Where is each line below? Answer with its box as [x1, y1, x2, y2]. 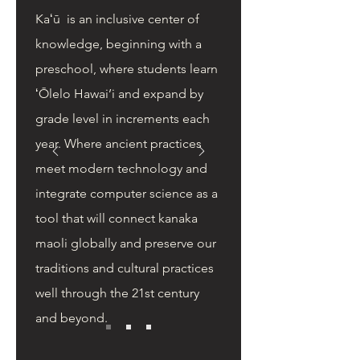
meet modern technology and [35, 161, 207, 176]
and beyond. [35, 310, 108, 325]
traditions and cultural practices [35, 260, 214, 276]
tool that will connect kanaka [35, 211, 198, 226]
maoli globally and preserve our [35, 235, 216, 251]
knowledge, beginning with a [35, 36, 202, 51]
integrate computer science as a [35, 186, 218, 201]
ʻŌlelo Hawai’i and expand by [35, 86, 203, 101]
